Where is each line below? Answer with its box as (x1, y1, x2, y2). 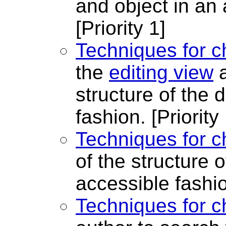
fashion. (76, 106, 151, 128)
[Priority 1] (76, 17, 165, 39)
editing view (109, 62, 213, 84)
